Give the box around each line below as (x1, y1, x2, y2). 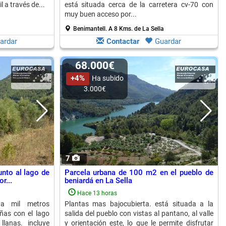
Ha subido (91, 74, 124, 82)
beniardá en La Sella (64, 176, 132, 185)
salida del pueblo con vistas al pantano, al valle (64, 209, 213, 217)
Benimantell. (73, 25, 108, 32)
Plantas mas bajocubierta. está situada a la (64, 200, 213, 208)
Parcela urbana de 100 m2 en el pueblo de (64, 168, 213, 177)
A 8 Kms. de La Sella (108, 25, 164, 32)
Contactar (106, 37, 139, 46)
